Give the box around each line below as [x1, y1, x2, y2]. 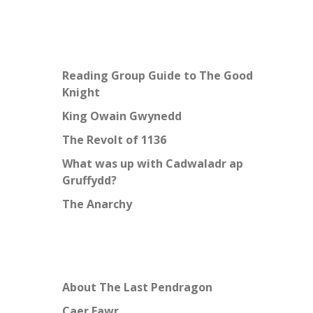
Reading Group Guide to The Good [62, 68, 253, 84]
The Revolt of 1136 [62, 132, 166, 148]
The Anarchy [62, 196, 132, 212]
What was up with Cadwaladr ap [62, 156, 243, 172]
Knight [62, 85, 100, 101]
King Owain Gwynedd [62, 108, 182, 124]
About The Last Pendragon [62, 279, 212, 296]
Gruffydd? [62, 173, 117, 189]
